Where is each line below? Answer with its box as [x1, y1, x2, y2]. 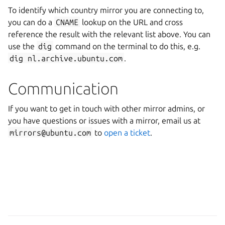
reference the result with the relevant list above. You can [8, 29, 210, 39]
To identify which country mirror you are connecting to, [8, 5, 204, 15]
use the [8, 41, 37, 51]
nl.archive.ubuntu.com [28, 53, 123, 63]
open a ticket [104, 128, 151, 137]
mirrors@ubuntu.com [10, 128, 91, 137]
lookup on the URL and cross [80, 17, 183, 27]
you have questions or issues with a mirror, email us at [8, 116, 200, 125]
